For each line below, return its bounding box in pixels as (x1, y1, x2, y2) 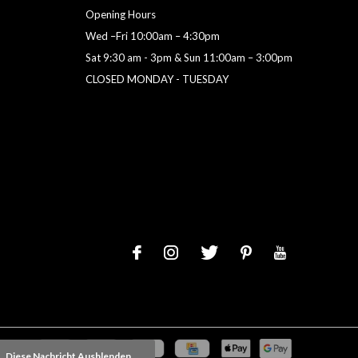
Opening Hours (85, 8, 156, 22)
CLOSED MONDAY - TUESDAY (85, 73, 229, 86)
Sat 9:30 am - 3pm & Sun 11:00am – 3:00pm (85, 51, 292, 65)
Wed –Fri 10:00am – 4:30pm (85, 30, 220, 43)
